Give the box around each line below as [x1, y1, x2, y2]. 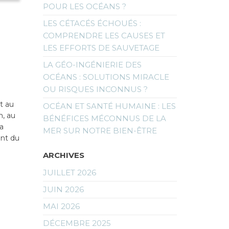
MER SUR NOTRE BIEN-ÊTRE [42, 126, 157, 136]
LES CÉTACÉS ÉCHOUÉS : [42, 18, 141, 29]
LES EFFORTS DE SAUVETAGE [42, 43, 159, 53]
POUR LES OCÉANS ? [42, 2, 126, 12]
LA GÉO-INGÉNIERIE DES [42, 60, 142, 70]
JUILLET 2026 [42, 168, 96, 178]
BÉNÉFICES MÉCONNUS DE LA [42, 113, 166, 124]
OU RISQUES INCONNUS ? [42, 84, 148, 95]
